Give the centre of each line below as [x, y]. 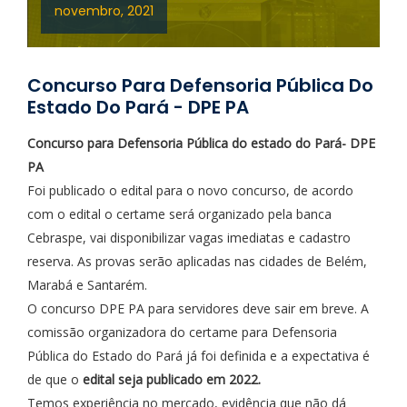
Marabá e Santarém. [87, 285]
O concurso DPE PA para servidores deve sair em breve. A [198, 308]
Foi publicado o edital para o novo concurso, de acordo [190, 190]
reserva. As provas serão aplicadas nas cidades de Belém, [197, 261]
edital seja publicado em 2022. [172, 379]
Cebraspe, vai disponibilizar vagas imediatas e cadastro [189, 238]
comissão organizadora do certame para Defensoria [182, 332]
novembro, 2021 [104, 11]
